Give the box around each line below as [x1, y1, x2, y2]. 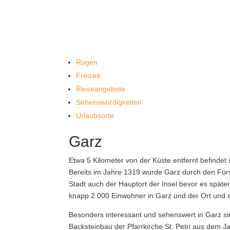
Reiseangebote [76, 85, 126, 93]
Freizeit [76, 71, 101, 80]
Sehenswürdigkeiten [76, 98, 142, 106]
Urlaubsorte [76, 111, 114, 120]
